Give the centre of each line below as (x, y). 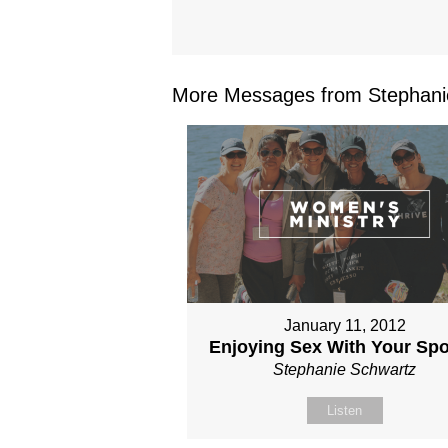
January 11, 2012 (344, 326)
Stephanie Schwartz (345, 370)
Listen (345, 411)
